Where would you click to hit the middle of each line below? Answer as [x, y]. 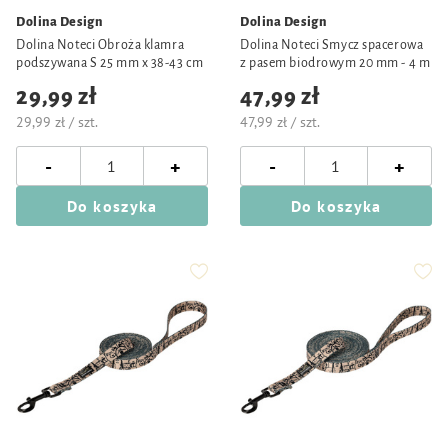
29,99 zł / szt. [57, 122]
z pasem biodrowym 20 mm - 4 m [335, 63]
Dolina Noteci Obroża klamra [100, 45]
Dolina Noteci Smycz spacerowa [332, 45]
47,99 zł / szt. [280, 122]
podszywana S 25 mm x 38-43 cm [110, 63]
